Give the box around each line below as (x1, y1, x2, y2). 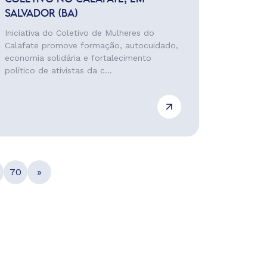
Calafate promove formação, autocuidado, (4, 41, 178, 50)
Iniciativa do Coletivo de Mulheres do (4, 28, 154, 38)
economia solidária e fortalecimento (4, 53, 151, 63)
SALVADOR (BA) (4, 9, 77, 18)
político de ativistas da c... (4, 66, 112, 75)
